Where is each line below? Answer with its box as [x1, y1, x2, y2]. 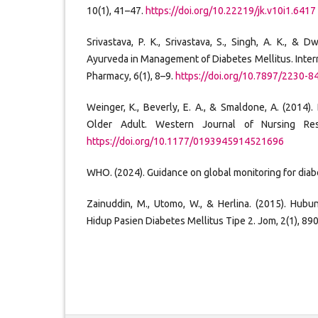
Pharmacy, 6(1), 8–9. [87, 70, 175, 82]
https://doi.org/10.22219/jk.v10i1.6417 [146, 5, 316, 17]
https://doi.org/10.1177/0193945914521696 [87, 136, 284, 148]
